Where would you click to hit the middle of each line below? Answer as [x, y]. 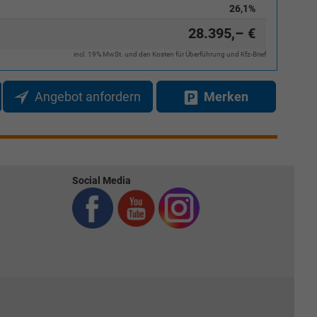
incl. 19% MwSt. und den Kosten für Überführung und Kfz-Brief [169, 54]
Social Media [102, 181]
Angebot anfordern [87, 97]
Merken [226, 97]
